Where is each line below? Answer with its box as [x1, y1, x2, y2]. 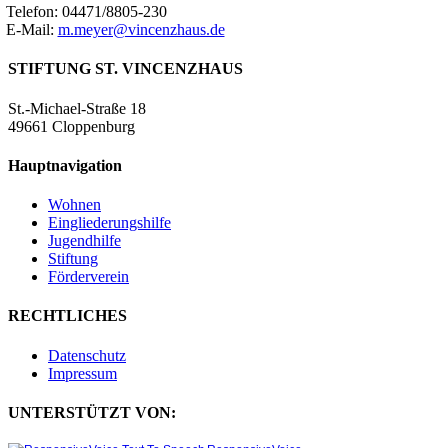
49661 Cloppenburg [8, 117, 135, 135]
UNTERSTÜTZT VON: [8, 404, 176, 422]
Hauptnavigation [8, 156, 122, 174]
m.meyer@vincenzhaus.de [57, 21, 225, 39]
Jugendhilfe [48, 232, 121, 250]
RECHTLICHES [8, 307, 127, 325]
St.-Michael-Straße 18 [8, 99, 146, 117]
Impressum [48, 364, 117, 382]
